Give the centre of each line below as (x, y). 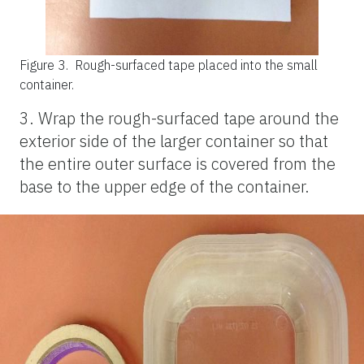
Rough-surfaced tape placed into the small (196, 65)
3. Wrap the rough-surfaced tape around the (179, 118)
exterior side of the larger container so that (174, 141)
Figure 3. (45, 65)
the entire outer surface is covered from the (178, 163)
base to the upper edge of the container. (165, 186)
